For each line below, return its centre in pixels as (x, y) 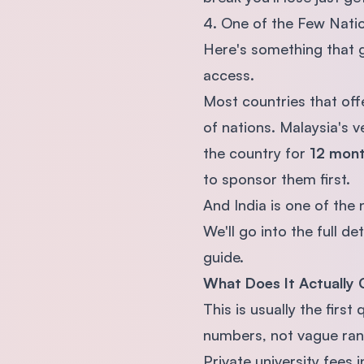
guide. (225, 256)
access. (228, 74)
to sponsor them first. (276, 178)
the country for (256, 152)
